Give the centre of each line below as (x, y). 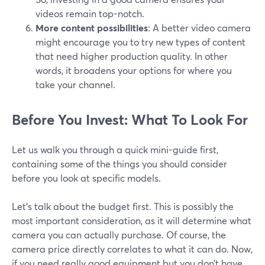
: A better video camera (199, 28)
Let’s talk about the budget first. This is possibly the (123, 206)
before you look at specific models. (86, 178)
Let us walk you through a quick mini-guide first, (115, 150)
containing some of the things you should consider (119, 164)
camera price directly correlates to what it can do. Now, (132, 249)
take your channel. (75, 85)
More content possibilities (92, 28)
